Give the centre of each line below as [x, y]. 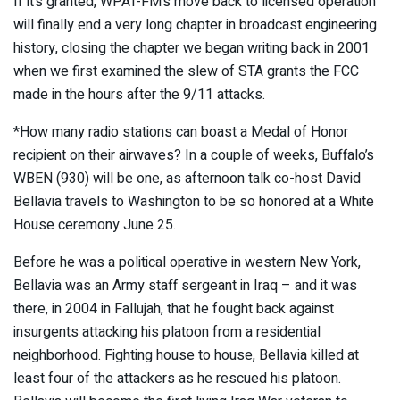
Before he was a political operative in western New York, [187, 263]
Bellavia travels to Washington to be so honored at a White [194, 202]
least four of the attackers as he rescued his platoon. [177, 379]
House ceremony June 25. [95, 225]
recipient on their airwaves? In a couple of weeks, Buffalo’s [194, 156]
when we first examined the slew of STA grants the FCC [186, 72]
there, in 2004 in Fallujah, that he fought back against [174, 309]
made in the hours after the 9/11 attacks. [139, 95]
